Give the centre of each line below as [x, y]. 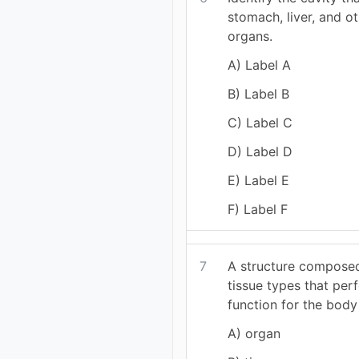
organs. [250, 36]
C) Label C [260, 123]
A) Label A [260, 65]
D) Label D [260, 152]
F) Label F [258, 210]
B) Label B [259, 94]
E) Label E [259, 181]
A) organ [254, 333]
